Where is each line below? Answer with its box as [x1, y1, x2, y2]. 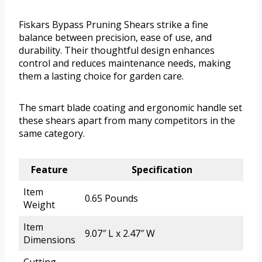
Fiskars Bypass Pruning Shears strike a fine [19, 18, 208, 32]
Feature [31, 163, 68, 177]
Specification [131, 163, 192, 177]
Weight [23, 198, 55, 212]
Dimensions [23, 233, 75, 247]
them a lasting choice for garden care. [19, 70, 184, 83]
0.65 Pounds [85, 192, 138, 205]
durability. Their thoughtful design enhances [19, 44, 215, 57]
